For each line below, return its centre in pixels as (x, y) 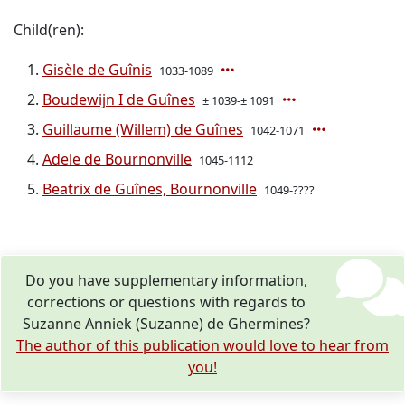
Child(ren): (49, 30)
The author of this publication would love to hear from (202, 345)
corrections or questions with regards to (167, 302)
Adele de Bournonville (117, 159)
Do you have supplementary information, (167, 280)
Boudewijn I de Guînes (119, 99)
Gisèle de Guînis (97, 70)
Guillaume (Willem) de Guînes (143, 129)
